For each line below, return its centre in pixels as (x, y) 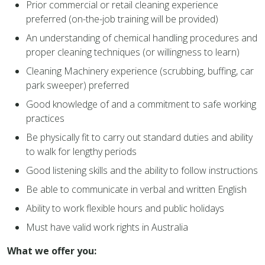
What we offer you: (52, 251)
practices (45, 118)
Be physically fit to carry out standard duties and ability (139, 137)
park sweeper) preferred (77, 85)
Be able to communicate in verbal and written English (136, 189)
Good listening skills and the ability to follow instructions (142, 170)
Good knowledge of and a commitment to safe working (141, 104)
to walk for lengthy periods (81, 151)
